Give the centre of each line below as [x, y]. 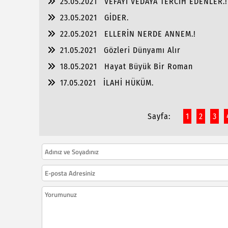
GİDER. [117, 18]
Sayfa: [159, 116]
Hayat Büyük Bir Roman [149, 66]
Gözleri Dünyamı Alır [142, 50]
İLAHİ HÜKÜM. [129, 83]
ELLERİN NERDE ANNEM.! [150, 34]
